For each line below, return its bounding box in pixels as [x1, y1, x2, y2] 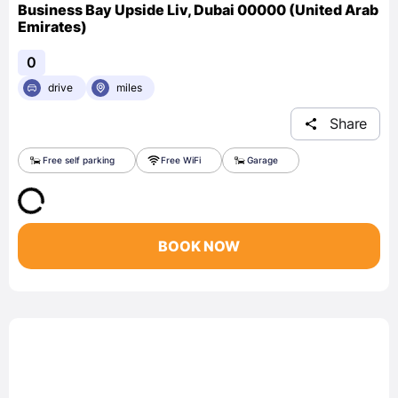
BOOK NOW [158, 236, 240, 255]
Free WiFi [161, 154, 201, 165]
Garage [247, 154, 278, 165]
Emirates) [18, 17, 87, 36]
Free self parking [43, 154, 115, 165]
